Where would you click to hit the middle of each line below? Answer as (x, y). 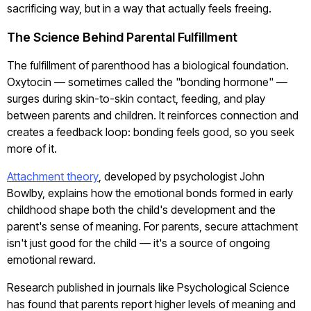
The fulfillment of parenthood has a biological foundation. (148, 65)
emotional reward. (51, 260)
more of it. (32, 149)
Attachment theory (53, 176)
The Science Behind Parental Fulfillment (122, 37)
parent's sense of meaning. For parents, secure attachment (152, 226)
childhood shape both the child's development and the (141, 210)
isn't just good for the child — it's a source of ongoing (138, 243)
